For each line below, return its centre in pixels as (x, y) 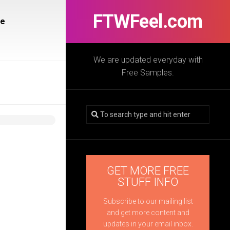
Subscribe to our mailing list (148, 201)
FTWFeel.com (148, 22)
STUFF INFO (148, 182)
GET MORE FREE (148, 171)
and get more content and (148, 213)
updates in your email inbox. (148, 224)
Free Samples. (148, 73)
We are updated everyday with (148, 60)
